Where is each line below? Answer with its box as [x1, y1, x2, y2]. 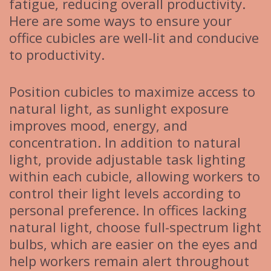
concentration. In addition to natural [9, 133, 241, 152]
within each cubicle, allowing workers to [9, 167, 260, 186]
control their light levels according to [9, 184, 241, 203]
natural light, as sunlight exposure [9, 99, 229, 118]
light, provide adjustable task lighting [9, 150, 246, 169]
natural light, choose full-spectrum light [9, 218, 261, 237]
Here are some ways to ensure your [9, 11, 232, 30]
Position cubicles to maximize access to [9, 82, 255, 101]
